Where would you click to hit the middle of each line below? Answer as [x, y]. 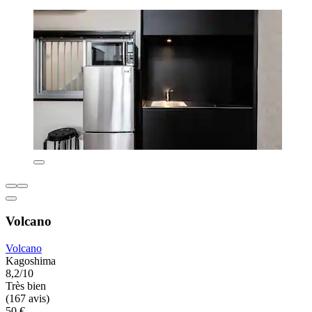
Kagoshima [31, 261]
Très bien [26, 286]
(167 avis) [28, 299]
